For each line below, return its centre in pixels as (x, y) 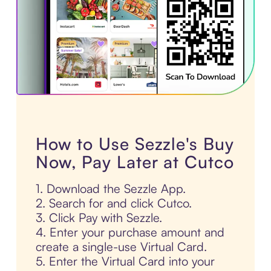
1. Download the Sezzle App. (110, 188)
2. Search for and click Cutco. (113, 203)
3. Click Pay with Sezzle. (99, 217)
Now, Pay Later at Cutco (135, 162)
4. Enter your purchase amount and (130, 232)
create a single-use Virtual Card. (121, 246)
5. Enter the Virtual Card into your (125, 261)
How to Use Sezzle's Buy (135, 143)
